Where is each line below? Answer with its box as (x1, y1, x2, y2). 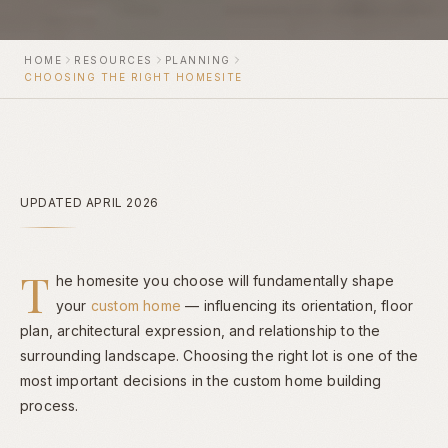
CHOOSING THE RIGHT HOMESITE (24, 70, 243, 83)
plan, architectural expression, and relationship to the (20, 321, 381, 339)
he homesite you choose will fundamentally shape (55, 271, 394, 289)
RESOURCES (74, 53, 153, 66)
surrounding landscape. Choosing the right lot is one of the (20, 346, 419, 364)
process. (20, 396, 79, 414)
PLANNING (164, 53, 231, 66)
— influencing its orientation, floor (181, 296, 414, 314)
